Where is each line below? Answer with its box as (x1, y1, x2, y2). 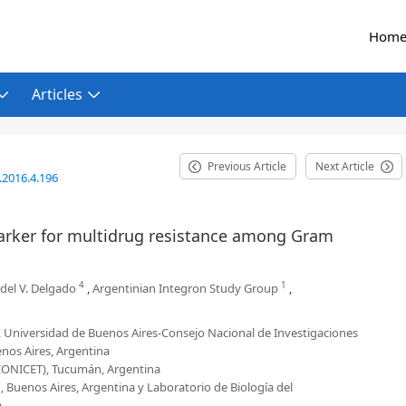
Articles (32, 84, 82, 104)
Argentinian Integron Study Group (92, 280, 278, 296)
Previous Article (208, 159, 286, 174)
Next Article (315, 159, 374, 174)
